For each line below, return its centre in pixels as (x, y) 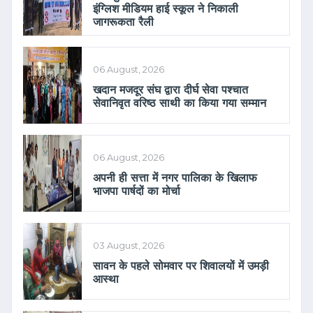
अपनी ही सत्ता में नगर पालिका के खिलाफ (175, 178)
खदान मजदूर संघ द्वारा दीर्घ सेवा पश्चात (170, 90)
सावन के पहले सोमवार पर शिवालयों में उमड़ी (181, 266)
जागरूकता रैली (123, 22)
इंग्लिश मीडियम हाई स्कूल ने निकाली (165, 8)
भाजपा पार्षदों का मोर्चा (136, 191)
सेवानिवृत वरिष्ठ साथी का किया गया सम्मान (179, 103)
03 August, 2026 (128, 246)
